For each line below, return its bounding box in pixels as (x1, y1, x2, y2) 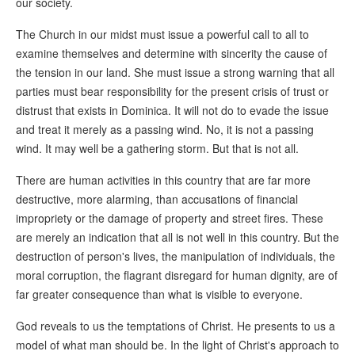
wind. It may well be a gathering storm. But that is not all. (16, 140, 299, 157)
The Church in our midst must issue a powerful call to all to (16, 26, 309, 43)
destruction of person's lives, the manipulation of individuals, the (16, 248, 335, 265)
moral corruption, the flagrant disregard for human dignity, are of (16, 267, 338, 284)
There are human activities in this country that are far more (16, 172, 311, 189)
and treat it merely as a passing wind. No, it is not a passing (16, 121, 314, 138)
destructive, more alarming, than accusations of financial (16, 191, 298, 208)
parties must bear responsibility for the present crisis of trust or (16, 83, 329, 100)
